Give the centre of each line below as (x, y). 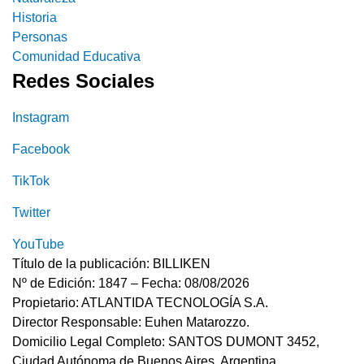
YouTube (38, 244)
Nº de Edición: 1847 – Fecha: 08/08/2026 (131, 283)
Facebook (41, 149)
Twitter (31, 212)
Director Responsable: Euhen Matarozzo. (131, 322)
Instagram (41, 117)
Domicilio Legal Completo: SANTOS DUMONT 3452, (166, 341)
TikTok (31, 180)
